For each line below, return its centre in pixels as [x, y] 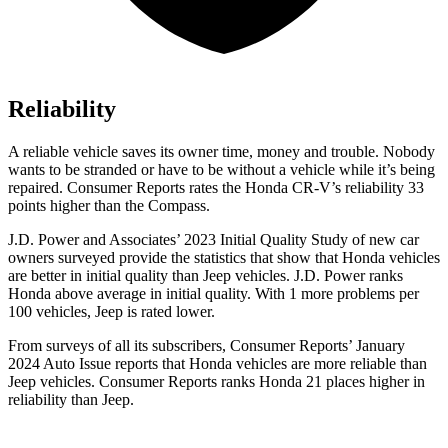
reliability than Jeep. [71, 399]
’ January [376, 345]
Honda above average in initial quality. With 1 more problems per [213, 293]
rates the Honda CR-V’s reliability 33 [304, 187]
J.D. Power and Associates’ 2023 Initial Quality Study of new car [213, 239]
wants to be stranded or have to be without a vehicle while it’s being [221, 169]
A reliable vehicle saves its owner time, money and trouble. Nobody [221, 151]
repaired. [37, 187]
